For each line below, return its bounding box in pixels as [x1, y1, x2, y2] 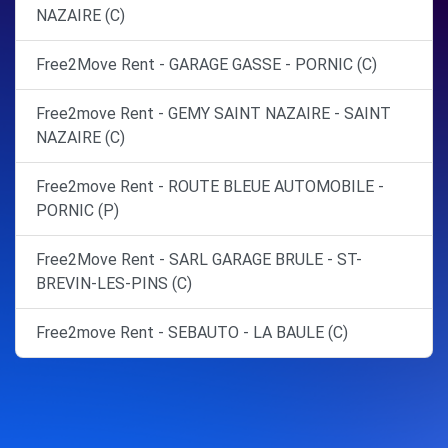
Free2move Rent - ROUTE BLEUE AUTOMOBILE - [36, 177, 384, 196]
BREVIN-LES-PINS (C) [36, 274, 192, 293]
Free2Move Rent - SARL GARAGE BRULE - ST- [36, 250, 362, 269]
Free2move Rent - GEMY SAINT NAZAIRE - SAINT [36, 104, 391, 123]
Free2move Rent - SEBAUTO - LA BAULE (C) [36, 323, 348, 342]
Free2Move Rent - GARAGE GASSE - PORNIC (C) [36, 55, 377, 74]
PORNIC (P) [36, 201, 119, 220]
